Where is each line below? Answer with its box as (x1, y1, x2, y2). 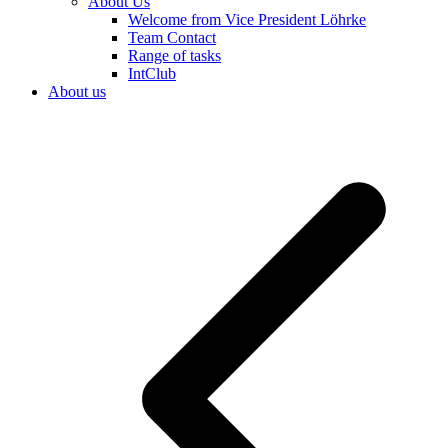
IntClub (128, 65, 176, 83)
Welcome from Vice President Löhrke (128, 11, 366, 29)
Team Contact (128, 29, 216, 47)
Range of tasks (128, 47, 221, 65)
